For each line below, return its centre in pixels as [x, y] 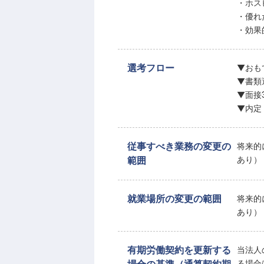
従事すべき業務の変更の [179, 146]
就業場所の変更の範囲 [174, 199]
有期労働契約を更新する [179, 250]
